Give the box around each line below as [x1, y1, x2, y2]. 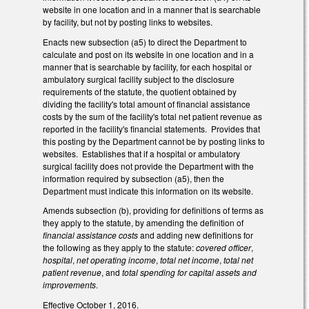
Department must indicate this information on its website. [43, 184, 253, 197]
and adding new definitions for [138, 229, 253, 241]
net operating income [77, 254, 156, 266]
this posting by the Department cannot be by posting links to [43, 134, 265, 147]
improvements [43, 279, 96, 291]
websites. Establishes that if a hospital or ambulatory [43, 147, 240, 159]
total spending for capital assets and [122, 266, 257, 279]
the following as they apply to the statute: [43, 241, 196, 254]
